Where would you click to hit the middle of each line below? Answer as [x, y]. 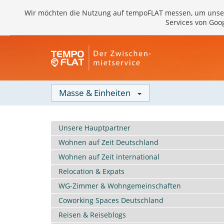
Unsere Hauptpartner [94, 128]
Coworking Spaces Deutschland [111, 200]
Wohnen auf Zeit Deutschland [108, 142]
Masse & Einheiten [95, 93]
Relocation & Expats [91, 171]
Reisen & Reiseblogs [92, 215]
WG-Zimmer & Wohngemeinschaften [120, 186]
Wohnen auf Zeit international [109, 157]
